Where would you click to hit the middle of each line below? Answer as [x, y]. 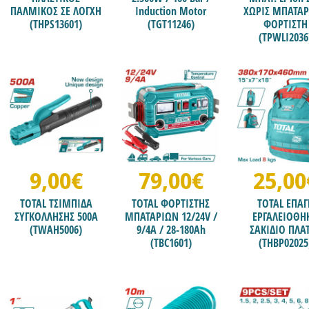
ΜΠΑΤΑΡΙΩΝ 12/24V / [171, 216]
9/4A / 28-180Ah [171, 229]
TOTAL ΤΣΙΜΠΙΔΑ [56, 203]
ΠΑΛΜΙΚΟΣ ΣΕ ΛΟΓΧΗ [56, 11]
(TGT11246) [171, 24]
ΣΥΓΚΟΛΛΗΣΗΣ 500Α [56, 216]
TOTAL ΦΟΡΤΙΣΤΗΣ [171, 203]
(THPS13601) [56, 24]
